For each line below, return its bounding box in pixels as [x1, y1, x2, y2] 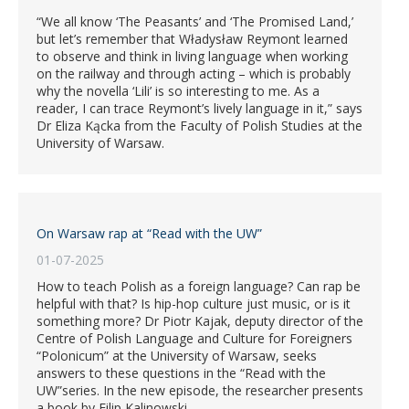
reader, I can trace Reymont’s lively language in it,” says [37, 100, 362, 118]
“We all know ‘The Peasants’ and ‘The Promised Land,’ [37, 13, 353, 31]
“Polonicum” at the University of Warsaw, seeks [37, 347, 317, 365]
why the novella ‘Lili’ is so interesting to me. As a [37, 82, 320, 100]
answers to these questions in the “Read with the [37, 364, 326, 383]
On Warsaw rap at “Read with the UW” [37, 225, 262, 243]
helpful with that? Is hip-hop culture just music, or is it [37, 295, 351, 313]
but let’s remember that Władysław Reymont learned [37, 30, 348, 48]
